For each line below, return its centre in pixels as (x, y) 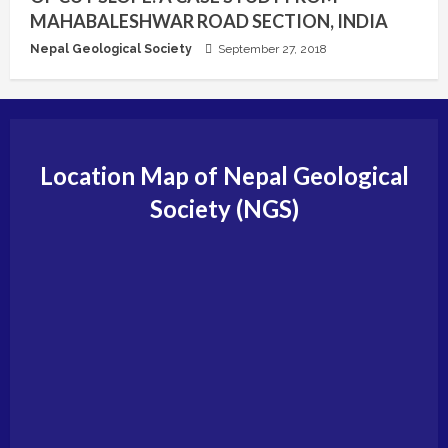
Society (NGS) (224, 208)
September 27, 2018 (271, 48)
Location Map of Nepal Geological (224, 175)
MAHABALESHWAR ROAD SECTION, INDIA (209, 20)
